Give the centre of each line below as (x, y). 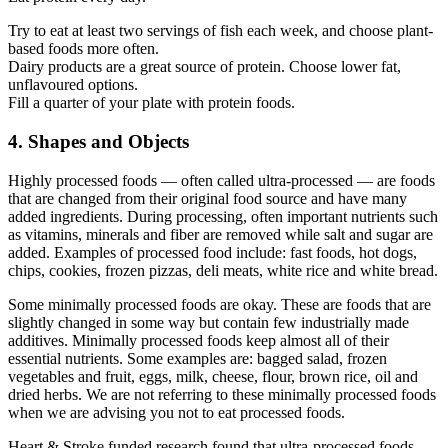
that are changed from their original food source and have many (207, 198)
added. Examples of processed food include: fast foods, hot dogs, (212, 252)
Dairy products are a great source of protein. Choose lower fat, (204, 67)
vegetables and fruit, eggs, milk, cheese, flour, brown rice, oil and (213, 376)
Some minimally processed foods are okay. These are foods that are (219, 304)
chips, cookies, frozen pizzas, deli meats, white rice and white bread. (223, 270)
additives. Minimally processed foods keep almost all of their (198, 340)
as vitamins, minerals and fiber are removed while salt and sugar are (220, 234)
